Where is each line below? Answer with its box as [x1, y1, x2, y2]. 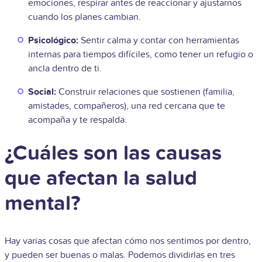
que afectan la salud [5, 165, 197, 191]
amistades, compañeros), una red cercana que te [28, 99, 225, 112]
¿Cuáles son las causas [5, 140, 222, 166]
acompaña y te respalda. [28, 113, 127, 126]
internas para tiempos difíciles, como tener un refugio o [28, 48, 253, 60]
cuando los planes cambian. [28, 11, 141, 23]
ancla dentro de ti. [28, 62, 102, 74]
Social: [28, 85, 58, 98]
